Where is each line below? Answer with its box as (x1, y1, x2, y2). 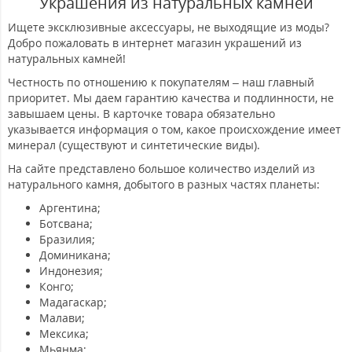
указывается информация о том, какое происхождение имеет (8, 121, 341, 137)
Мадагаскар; (39, 294, 107, 310)
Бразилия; (39, 231, 95, 247)
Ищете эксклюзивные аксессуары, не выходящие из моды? (8, 19, 329, 35)
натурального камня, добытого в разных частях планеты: (8, 176, 320, 192)
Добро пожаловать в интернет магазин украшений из (8, 35, 302, 50)
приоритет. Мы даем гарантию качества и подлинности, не (8, 90, 334, 105)
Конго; (39, 278, 74, 294)
